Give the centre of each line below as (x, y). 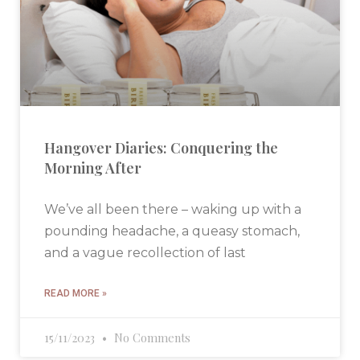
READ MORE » (76, 294)
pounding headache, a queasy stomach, (172, 231)
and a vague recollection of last (145, 253)
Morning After (93, 168)
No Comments (151, 338)
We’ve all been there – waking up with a (173, 210)
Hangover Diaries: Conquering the (161, 148)
